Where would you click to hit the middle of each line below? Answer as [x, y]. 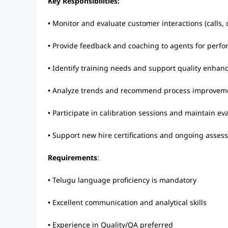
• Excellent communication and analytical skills [127, 202]
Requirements [72, 158]
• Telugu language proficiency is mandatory [122, 180]
